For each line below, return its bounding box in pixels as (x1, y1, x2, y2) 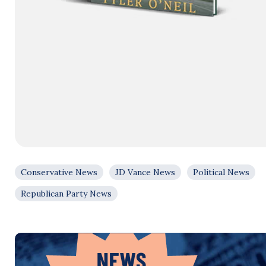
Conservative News (21, 167, 97, 178)
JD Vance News (115, 167, 175, 178)
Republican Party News (21, 188, 112, 199)
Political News (193, 167, 249, 178)
